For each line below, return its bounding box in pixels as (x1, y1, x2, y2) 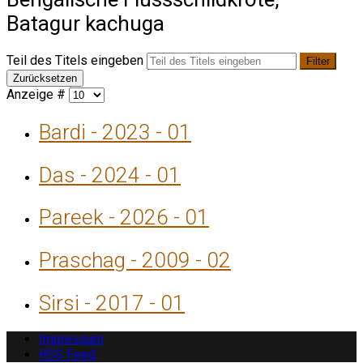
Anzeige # (6, 87, 69, 103)
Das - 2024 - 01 (39, 162, 181, 187)
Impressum (39, 331, 104, 348)
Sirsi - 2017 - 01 (39, 290, 185, 315)
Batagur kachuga (6, 11, 164, 36)
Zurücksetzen (13, 72, 77, 85)
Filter (306, 55, 330, 68)
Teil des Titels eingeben (6, 53, 147, 69)
